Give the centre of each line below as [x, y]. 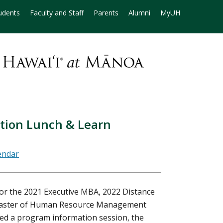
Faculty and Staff [57, 13]
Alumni [139, 13]
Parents [106, 13]
